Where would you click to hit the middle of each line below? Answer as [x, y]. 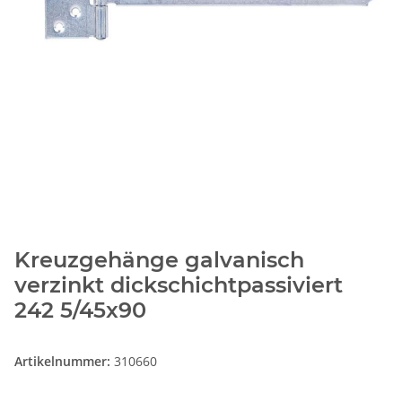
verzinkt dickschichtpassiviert [179, 285]
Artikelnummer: [64, 362]
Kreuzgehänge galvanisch [159, 260]
